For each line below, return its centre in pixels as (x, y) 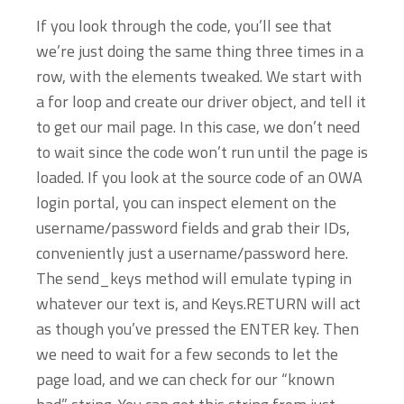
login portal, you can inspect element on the (186, 202)
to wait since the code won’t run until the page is (202, 152)
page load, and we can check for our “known (185, 379)
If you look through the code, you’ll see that (184, 26)
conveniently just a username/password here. (192, 253)
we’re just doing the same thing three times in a (200, 51)
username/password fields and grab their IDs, (193, 228)
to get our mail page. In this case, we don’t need (198, 127)
